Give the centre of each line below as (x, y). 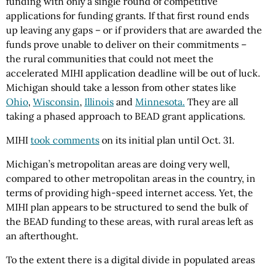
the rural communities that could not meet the (110, 59)
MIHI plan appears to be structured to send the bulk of (127, 207)
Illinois (99, 102)
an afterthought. (42, 236)
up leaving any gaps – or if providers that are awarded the (134, 30)
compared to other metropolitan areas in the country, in (131, 179)
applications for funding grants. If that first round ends (127, 16)
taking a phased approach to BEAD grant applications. (126, 116)
